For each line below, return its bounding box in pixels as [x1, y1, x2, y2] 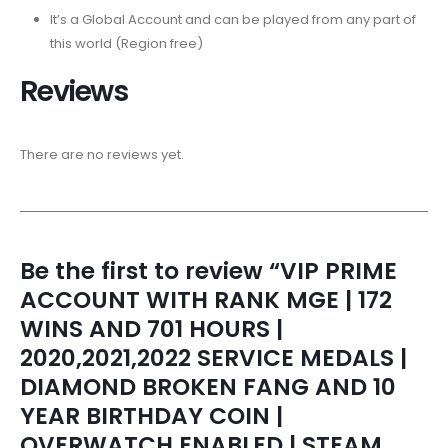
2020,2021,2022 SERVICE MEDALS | [20, 341, 407, 374]
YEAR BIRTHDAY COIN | [20, 399, 283, 432]
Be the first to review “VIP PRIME [20, 254, 397, 287]
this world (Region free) [49, 34, 203, 54]
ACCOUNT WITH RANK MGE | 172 [20, 283, 392, 316]
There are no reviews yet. [20, 145, 184, 164]
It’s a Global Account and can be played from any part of [49, 10, 416, 30]
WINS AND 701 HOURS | [20, 312, 283, 345]
